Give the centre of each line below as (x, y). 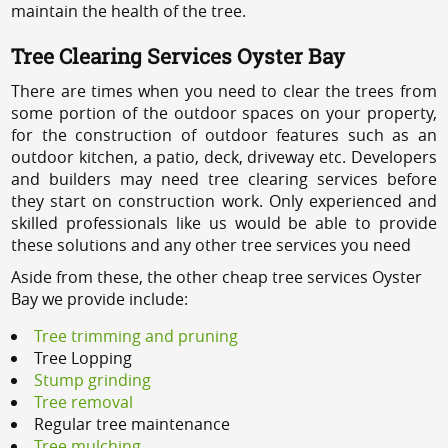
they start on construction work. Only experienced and (224, 200)
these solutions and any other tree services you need (211, 244)
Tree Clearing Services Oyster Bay (178, 55)
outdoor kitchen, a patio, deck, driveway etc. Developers (224, 156)
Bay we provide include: (100, 298)
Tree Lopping (83, 357)
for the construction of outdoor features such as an (224, 134)
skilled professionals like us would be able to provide (224, 222)
